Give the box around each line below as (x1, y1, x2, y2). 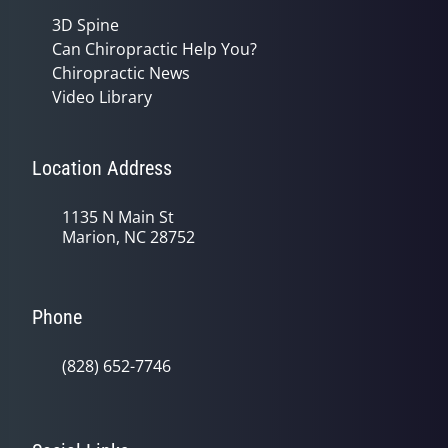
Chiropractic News (52, 62, 190, 85)
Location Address (32, 156, 172, 181)
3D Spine (52, 14, 119, 37)
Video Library (52, 86, 152, 109)
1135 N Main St (62, 206, 174, 229)
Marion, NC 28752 (62, 226, 195, 249)
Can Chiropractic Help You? (52, 38, 257, 61)
